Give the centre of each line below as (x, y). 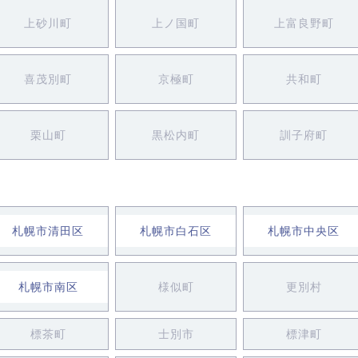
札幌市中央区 (304, 231)
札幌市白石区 (176, 231)
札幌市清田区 (48, 231)
